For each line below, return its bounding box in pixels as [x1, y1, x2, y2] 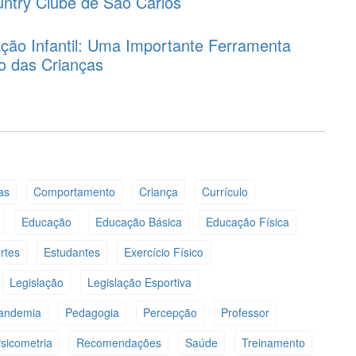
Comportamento [33, 184, 115, 200]
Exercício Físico [123, 244, 203, 261]
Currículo [201, 184, 248, 200]
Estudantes [43, 244, 100, 261]
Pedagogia [64, 304, 119, 321]
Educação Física [205, 214, 289, 230]
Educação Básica [95, 214, 182, 230]
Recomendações [75, 335, 161, 351]
